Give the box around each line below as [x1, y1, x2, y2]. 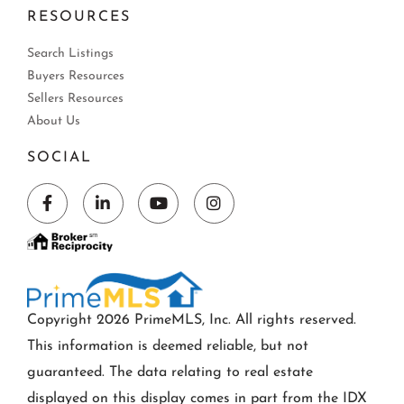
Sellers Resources [27, 92, 124, 106]
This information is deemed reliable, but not [27, 339, 308, 354]
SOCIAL [27, 151, 92, 166]
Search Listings [27, 47, 114, 61]
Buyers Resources [27, 69, 124, 84]
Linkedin [101, 207, 165, 225]
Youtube [157, 207, 217, 225]
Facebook [46, 207, 116, 225]
